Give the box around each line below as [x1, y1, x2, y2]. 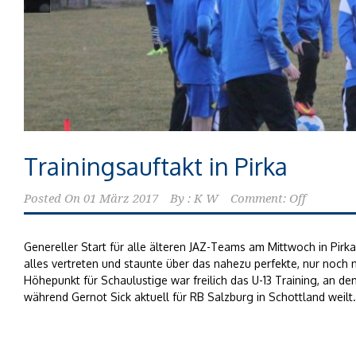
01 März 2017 [83, 191, 158, 206]
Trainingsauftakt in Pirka [24, 150, 288, 181]
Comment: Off [230, 191, 306, 206]
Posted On [24, 191, 80, 206]
